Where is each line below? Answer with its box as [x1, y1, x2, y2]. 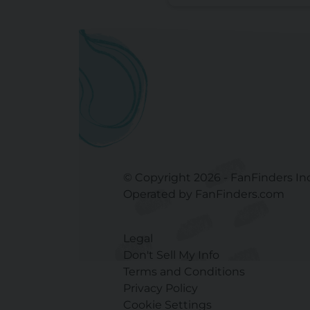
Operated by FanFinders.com [122, 188, 284, 201]
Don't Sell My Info [122, 248, 219, 262]
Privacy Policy [122, 282, 198, 295]
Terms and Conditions [122, 265, 245, 279]
